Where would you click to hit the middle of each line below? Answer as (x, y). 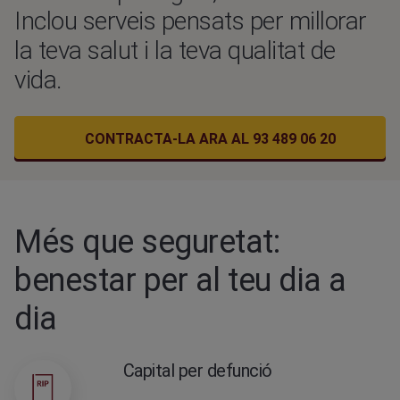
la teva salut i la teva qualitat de (175, 50)
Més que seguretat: (147, 242)
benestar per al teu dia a (180, 280)
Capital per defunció (197, 371)
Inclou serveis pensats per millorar (191, 21)
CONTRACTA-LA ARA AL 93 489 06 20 (211, 139)
